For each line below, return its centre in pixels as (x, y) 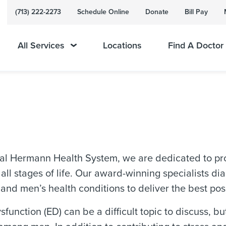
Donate (157, 12)
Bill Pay (196, 12)
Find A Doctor (195, 45)
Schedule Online (103, 12)
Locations (122, 45)
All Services (41, 45)
